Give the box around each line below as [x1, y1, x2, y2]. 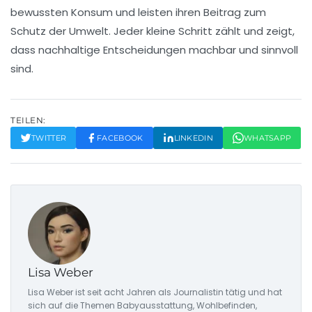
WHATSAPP [243, 133, 292, 143]
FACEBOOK [97, 133, 143, 143]
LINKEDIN [173, 133, 213, 143]
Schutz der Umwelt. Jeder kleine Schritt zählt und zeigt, [10, 24, 295, 39]
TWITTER [31, 133, 67, 143]
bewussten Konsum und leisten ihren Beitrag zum [10, 5, 266, 20]
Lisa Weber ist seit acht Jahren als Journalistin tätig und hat [28, 286, 282, 299]
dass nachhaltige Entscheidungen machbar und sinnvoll [10, 42, 298, 58]
